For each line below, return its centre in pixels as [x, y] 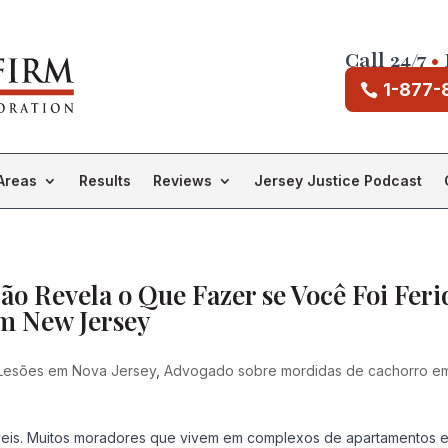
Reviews [182, 180]
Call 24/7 [385, 60]
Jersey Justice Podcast [338, 180]
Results [105, 180]
